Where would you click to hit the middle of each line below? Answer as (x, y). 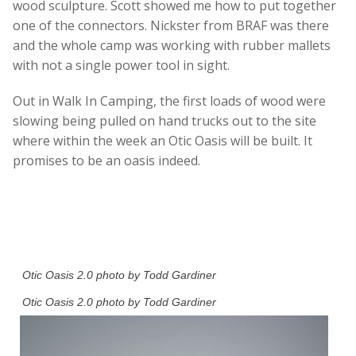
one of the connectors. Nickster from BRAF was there (171, 26)
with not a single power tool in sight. (121, 66)
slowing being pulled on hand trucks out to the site (164, 121)
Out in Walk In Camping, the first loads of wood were (169, 101)
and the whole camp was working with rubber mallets (172, 46)
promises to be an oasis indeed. (106, 161)
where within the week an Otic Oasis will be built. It (163, 141)
